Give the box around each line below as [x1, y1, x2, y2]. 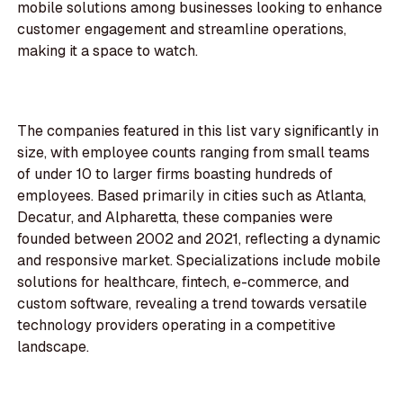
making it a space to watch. [17, 41, 199, 61]
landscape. [17, 337, 90, 357]
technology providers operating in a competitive [17, 316, 336, 336]
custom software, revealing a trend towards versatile [17, 294, 368, 314]
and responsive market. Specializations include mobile [17, 251, 381, 271]
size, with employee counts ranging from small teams [17, 143, 371, 163]
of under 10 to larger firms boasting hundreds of [17, 165, 334, 184]
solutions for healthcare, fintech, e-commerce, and [17, 273, 350, 292]
